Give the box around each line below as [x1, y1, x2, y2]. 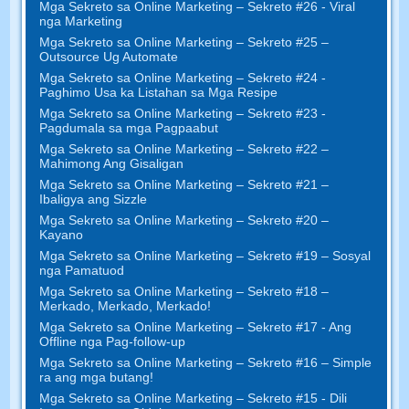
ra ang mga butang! [39, 369, 154, 384]
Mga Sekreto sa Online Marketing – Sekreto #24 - [39, 69, 327, 85]
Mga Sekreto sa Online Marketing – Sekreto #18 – [39, 283, 330, 299]
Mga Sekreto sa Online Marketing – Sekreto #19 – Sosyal [39, 247, 372, 263]
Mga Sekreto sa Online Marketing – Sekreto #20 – [39, 212, 330, 227]
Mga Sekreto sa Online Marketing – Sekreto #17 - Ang [39, 319, 352, 334]
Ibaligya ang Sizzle [39, 191, 148, 206]
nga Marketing [39, 13, 123, 28]
